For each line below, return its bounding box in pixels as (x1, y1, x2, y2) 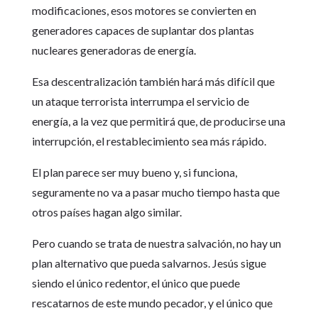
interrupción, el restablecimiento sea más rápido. (31, 134, 266, 148)
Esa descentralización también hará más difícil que (31, 75, 275, 88)
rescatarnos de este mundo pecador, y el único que (31, 296, 273, 309)
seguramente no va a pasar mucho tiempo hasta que (31, 185, 280, 199)
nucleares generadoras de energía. (31, 43, 196, 57)
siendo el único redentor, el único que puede (31, 276, 240, 290)
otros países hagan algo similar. (31, 205, 182, 219)
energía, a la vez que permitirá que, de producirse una (31, 114, 285, 128)
